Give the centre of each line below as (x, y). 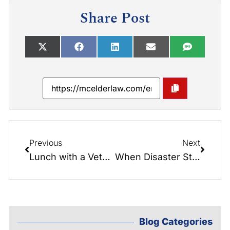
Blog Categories (176, 222)
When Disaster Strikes (196, 157)
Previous (46, 143)
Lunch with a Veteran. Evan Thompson (106, 157)
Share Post (115, 18)
